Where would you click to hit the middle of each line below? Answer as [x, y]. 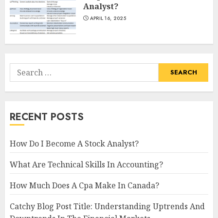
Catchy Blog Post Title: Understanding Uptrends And [107, 206]
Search [22, 69]
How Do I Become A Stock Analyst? [74, 143]
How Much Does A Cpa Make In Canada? [84, 185]
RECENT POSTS [47, 117]
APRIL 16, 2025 [108, 18]
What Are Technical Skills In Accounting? [86, 164]
